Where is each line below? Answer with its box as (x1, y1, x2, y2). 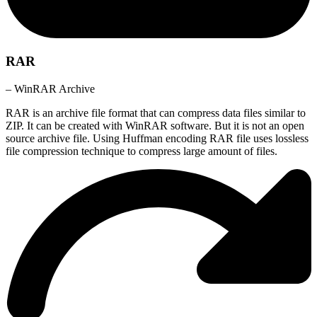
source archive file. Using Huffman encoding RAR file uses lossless (6, 132, 309, 144)
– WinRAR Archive (6, 82, 95, 95)
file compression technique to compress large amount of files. (6, 144, 277, 157)
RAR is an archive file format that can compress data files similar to (6, 106, 306, 119)
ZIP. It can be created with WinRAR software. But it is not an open (6, 119, 304, 132)
